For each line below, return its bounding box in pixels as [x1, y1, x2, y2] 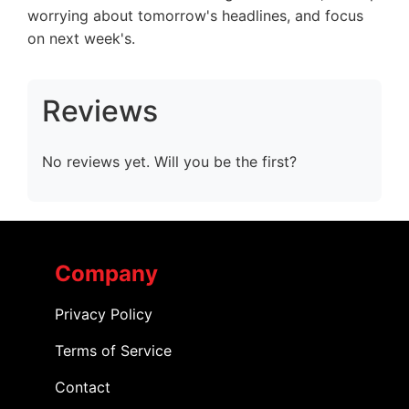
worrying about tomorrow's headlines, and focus [27, 6, 363, 26]
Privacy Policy [55, 305, 152, 324]
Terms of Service [55, 341, 172, 361]
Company [55, 260, 158, 288]
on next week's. [27, 29, 135, 48]
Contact [55, 378, 110, 397]
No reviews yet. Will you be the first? [42, 152, 297, 172]
